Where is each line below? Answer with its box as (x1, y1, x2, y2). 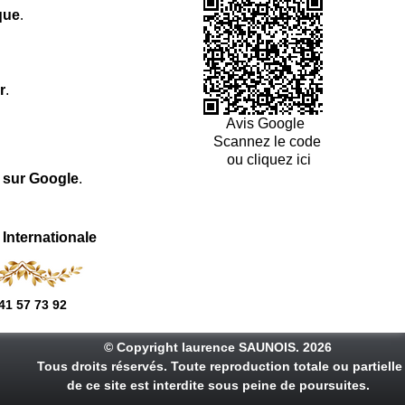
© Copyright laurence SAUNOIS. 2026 (104, 339, 333, 354)
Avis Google (225, 115, 308, 131)
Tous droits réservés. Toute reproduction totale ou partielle (33, 358, 403, 373)
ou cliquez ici (222, 151, 311, 167)
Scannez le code (212, 133, 321, 149)
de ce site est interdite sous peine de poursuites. (66, 377, 370, 392)
